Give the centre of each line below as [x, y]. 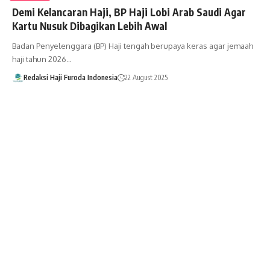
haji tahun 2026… [42, 59]
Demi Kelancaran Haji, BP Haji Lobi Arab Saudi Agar [129, 12]
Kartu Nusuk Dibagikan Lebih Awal [89, 26]
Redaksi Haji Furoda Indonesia [70, 77]
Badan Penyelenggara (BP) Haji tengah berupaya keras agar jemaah [133, 46]
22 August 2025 [146, 77]
